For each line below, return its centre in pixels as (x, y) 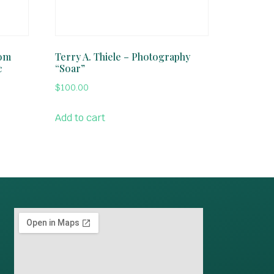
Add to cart (80, 118)
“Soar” (70, 68)
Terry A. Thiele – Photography (123, 56)
